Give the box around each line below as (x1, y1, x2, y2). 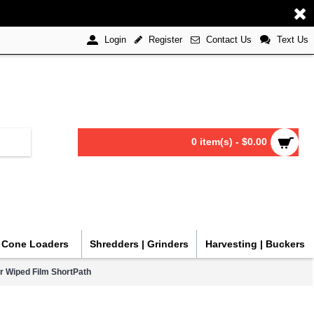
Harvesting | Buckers (205, 238, 305, 250)
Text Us (277, 34, 308, 45)
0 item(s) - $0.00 (191, 136, 267, 147)
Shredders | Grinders (90, 238, 189, 250)
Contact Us (206, 34, 252, 45)
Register (149, 34, 182, 45)
